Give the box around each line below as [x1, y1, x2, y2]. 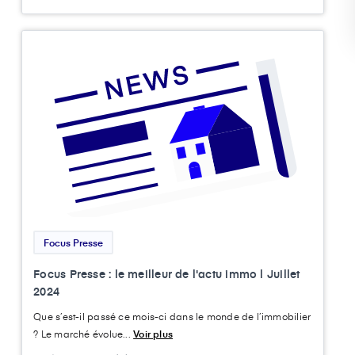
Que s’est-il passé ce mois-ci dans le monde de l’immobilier [33, 309, 311, 323]
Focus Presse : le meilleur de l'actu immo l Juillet [33, 265, 300, 281]
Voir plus [133, 326, 174, 340]
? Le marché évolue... [33, 326, 134, 340]
